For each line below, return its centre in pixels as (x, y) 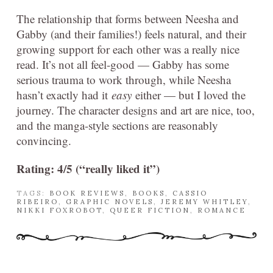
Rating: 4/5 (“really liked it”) (88, 169)
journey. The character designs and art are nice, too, (136, 110)
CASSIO (190, 193)
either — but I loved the (189, 95)
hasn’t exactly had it (64, 95)
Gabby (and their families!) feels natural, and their (131, 34)
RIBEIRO (37, 202)
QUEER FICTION (150, 211)
